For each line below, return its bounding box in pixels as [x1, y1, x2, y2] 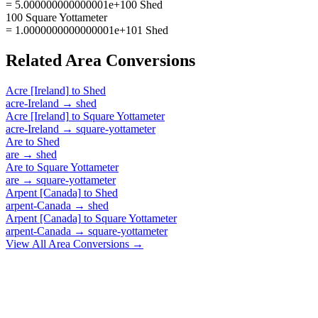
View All [6, 237, 48, 250]
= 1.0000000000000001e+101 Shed [6, 23, 168, 36]
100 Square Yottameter [6, 11, 107, 23]
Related [6, 50, 65, 70]
